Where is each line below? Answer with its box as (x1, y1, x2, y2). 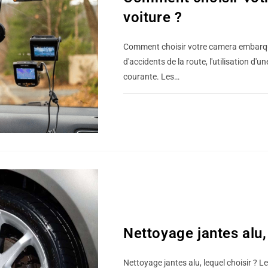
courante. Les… (123, 72, 179, 82)
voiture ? (123, 9, 182, 26)
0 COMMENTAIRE (133, 103, 191, 111)
